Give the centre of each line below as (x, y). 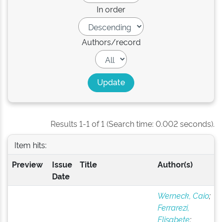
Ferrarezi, (173, 207)
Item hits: (30, 144)
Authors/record (111, 42)
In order (111, 9)
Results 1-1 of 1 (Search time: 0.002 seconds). (133, 123)
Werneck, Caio (183, 195)
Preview (27, 164)
